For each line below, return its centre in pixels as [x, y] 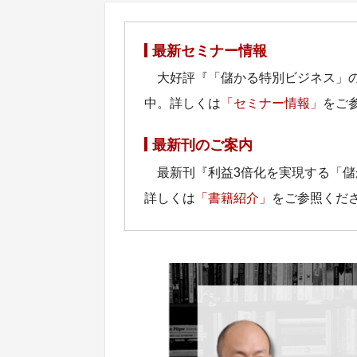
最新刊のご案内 [202, 145]
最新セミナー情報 [210, 51]
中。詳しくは [182, 104]
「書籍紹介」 [233, 198]
